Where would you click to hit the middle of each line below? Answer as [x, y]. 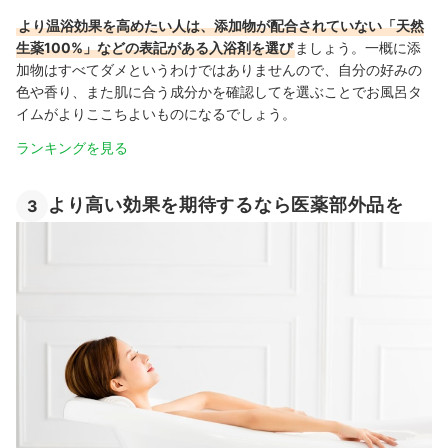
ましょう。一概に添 [358, 47]
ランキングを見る [72, 147]
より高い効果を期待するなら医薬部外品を [226, 204]
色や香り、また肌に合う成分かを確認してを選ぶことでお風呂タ [219, 91]
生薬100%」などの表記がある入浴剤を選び [154, 47]
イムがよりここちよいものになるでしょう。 [156, 113]
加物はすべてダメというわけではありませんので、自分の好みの [219, 69]
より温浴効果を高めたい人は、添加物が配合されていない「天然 [221, 25]
